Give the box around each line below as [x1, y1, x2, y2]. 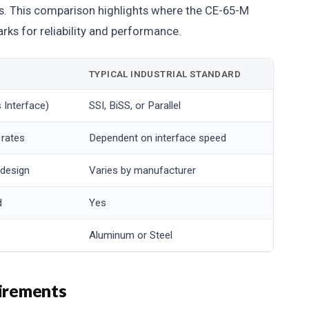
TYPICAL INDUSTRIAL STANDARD [89, 68, 241, 80]
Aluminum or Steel [89, 229, 172, 242]
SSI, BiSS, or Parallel [89, 99, 181, 112]
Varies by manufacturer [89, 164, 196, 177]
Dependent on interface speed [89, 132, 226, 145]
